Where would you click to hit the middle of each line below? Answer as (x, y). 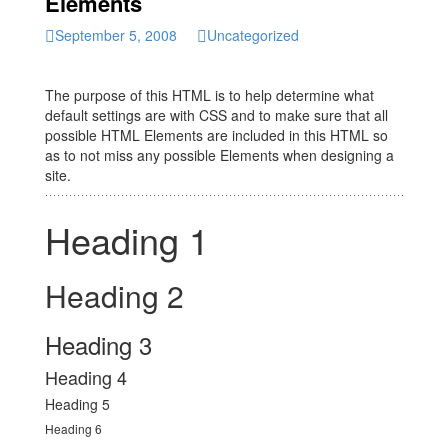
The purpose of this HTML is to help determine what (209, 95)
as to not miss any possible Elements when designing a (219, 155)
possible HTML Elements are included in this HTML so (216, 135)
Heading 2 (114, 296)
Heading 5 (77, 404)
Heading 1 (127, 240)
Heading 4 (86, 377)
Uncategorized (253, 35)
